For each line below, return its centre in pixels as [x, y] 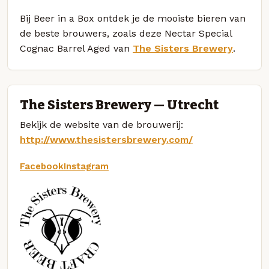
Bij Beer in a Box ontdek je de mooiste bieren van [133, 19]
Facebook [42, 166]
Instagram [86, 166]
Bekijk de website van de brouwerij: [101, 124]
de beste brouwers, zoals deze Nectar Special [126, 34]
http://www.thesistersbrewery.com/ [106, 139]
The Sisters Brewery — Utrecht [119, 105]
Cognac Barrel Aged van [76, 49]
